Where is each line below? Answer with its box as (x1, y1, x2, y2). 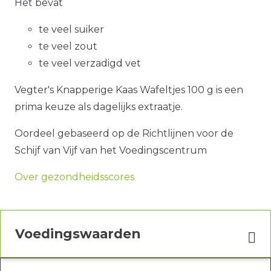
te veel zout (39, 41, 97, 53)
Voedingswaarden (15, 226, 140, 242)
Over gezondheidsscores (15, 171, 134, 183)
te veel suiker (39, 24, 104, 36)
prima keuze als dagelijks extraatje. (15, 101, 183, 113)
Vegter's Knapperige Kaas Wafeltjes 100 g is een (15, 84, 243, 96)
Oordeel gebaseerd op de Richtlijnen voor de (15, 128, 233, 140)
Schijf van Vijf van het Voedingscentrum (15, 145, 207, 157)
